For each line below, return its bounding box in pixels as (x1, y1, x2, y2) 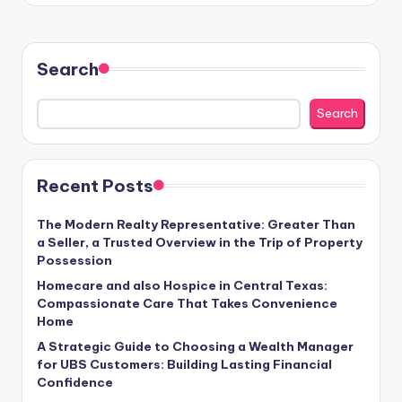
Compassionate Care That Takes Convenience (37, 294, 337, 311)
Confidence (37, 373, 113, 390)
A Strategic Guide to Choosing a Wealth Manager (37, 337, 354, 354)
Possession (37, 251, 112, 268)
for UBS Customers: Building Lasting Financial (37, 355, 332, 372)
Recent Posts (37, 174, 153, 197)
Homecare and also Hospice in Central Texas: (37, 276, 328, 293)
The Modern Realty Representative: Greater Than (37, 215, 355, 232)
